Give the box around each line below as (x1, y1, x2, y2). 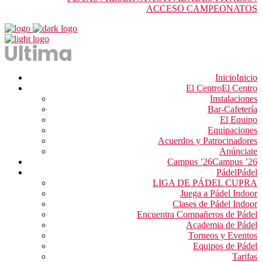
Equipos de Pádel (193, 241, 257, 251)
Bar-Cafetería (208, 104, 257, 114)
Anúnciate (219, 146, 257, 156)
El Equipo (220, 115, 257, 125)
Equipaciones (208, 125, 257, 135)
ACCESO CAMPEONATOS (146, 4, 257, 13)
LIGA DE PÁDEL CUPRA (153, 178, 257, 188)
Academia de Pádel (186, 220, 257, 230)
